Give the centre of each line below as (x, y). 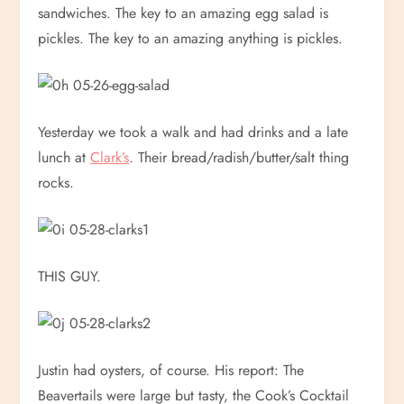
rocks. (56, 183)
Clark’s (110, 157)
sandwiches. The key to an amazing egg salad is (184, 13)
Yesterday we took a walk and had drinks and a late (193, 132)
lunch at (64, 157)
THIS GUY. (70, 276)
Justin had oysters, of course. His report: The (171, 370)
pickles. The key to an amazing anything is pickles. (191, 38)
